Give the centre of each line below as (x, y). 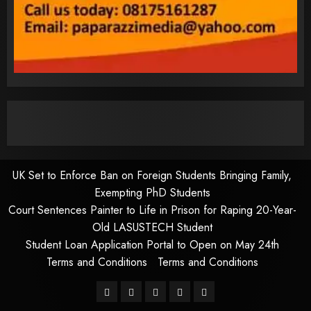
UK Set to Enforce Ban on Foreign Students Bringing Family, (152, 175)
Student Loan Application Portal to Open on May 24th (152, 244)
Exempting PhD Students (152, 192)
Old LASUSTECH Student (152, 227)
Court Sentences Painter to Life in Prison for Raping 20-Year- (152, 210)
